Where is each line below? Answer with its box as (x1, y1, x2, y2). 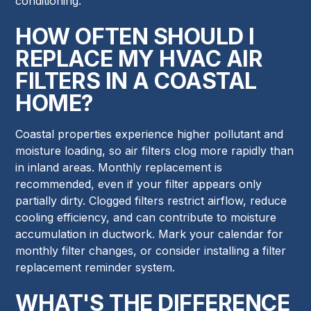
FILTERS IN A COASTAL (15, 67, 257, 95)
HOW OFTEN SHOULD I (15, 23, 255, 51)
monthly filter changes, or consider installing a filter (15, 244, 287, 258)
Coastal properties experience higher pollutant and (15, 127, 284, 142)
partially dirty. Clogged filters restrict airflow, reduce (15, 194, 287, 208)
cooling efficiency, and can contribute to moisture (15, 210, 277, 225)
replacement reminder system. (15, 260, 176, 275)
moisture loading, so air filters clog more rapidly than (15, 144, 294, 158)
